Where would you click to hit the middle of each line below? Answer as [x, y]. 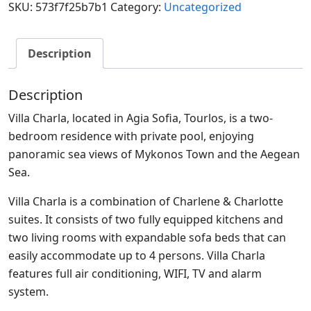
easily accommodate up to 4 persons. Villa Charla [137, 255]
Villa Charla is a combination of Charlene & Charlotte [146, 201]
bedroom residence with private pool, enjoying [131, 136]
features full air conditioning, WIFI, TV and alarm [135, 273]
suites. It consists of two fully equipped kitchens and [146, 219]
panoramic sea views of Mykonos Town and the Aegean [154, 154]
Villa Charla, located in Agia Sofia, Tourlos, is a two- [141, 118]
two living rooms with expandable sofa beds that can [147, 237]
